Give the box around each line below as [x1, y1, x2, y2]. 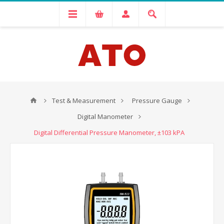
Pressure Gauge [132, 96, 182, 105]
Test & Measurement [52, 96, 115, 105]
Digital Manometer [77, 112, 133, 121]
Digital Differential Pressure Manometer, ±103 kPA [33, 128, 184, 137]
